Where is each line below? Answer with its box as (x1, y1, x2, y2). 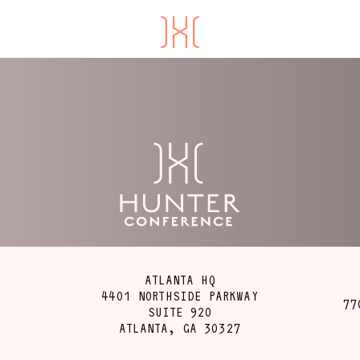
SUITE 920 (147, 305, 213, 320)
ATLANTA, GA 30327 (119, 321, 241, 336)
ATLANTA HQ (145, 273, 215, 288)
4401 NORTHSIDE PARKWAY (101, 289, 259, 304)
